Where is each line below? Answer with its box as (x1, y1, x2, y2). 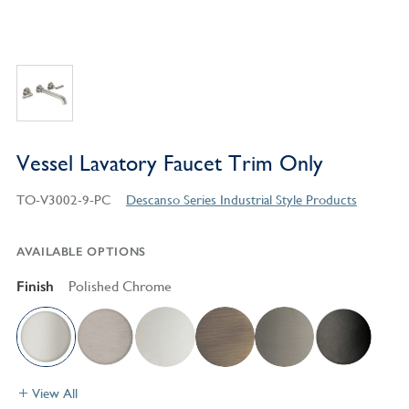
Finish (16, 278, 54, 296)
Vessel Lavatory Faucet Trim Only (16, 151, 323, 177)
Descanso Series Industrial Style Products (125, 192, 357, 208)
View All (31, 384, 78, 401)
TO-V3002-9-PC (16, 192, 111, 208)
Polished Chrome (68, 278, 172, 296)
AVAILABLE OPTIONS (16, 245, 146, 259)
